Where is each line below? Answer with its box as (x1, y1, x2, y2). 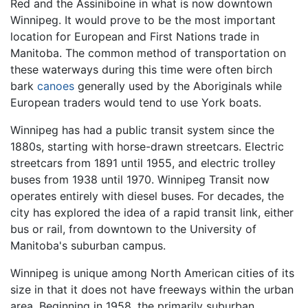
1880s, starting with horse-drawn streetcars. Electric (10, 139, 284, 153)
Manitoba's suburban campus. (10, 238, 166, 252)
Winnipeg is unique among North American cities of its (10, 265, 294, 280)
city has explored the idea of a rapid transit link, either (10, 205, 294, 219)
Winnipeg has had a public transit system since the (10, 122, 274, 137)
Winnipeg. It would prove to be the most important (10, 12, 276, 27)
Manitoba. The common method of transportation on (10, 45, 286, 60)
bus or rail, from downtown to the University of (10, 221, 256, 236)
